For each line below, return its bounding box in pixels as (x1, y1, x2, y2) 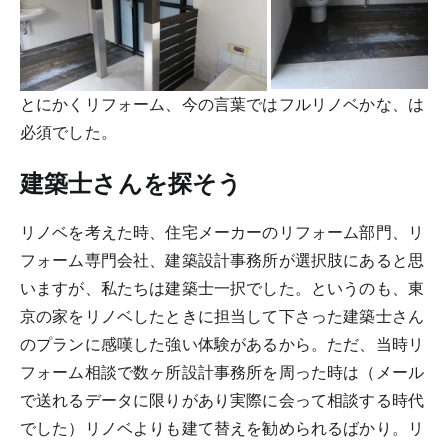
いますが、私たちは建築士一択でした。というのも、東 (20, 280, 425, 298)
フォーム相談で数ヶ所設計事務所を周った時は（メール (20, 364, 424, 382)
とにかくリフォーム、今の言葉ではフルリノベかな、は (20, 95, 424, 113)
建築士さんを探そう (20, 169, 243, 197)
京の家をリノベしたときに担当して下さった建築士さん (20, 308, 425, 326)
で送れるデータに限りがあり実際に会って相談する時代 (20, 392, 425, 410)
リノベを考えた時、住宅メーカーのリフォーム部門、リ (20, 224, 425, 242)
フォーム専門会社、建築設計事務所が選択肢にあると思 (20, 252, 425, 270)
